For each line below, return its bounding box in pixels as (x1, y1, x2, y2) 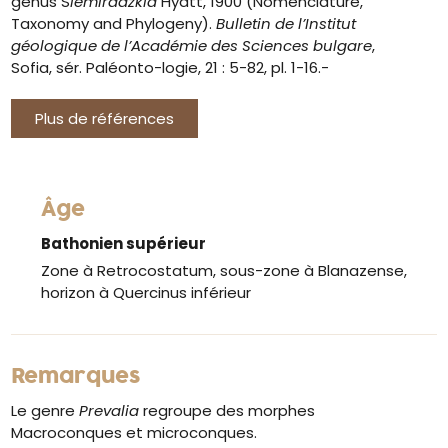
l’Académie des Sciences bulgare (124, 34, 373, 56)
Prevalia (79, 399, 140, 421)
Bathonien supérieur (41, 232, 207, 254)
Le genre (11, 399, 80, 421)
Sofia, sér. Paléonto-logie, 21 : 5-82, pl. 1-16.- (11, 56, 330, 78)
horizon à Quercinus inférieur (41, 281, 252, 303)
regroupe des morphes (139, 399, 316, 421)
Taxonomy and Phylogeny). (11, 12, 217, 34)
